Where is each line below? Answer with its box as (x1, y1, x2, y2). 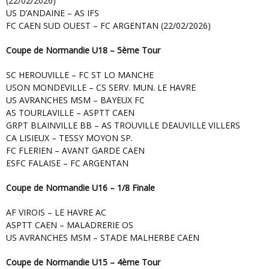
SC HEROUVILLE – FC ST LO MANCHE (11, 69, 154, 81)
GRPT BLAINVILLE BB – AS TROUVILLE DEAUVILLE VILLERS (6, 119, 240, 131)
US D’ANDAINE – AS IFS (6, 7, 99, 19)
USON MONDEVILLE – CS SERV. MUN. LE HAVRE (6, 82, 196, 94)
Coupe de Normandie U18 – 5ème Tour (11, 44, 160, 56)
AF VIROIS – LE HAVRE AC (11, 207, 106, 219)
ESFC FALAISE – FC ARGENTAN (6, 157, 128, 169)
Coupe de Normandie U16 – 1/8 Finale (11, 182, 155, 194)
